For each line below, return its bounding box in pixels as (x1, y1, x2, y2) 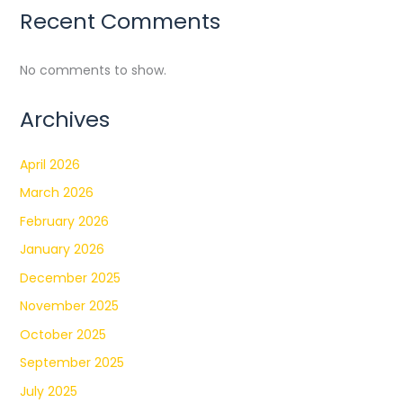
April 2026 (19, 155, 80, 174)
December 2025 (19, 268, 121, 287)
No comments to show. (19, 60, 166, 79)
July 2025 (19, 381, 77, 400)
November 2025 (19, 297, 119, 316)
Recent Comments (19, 6, 220, 37)
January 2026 (19, 240, 104, 259)
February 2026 (19, 211, 109, 230)
